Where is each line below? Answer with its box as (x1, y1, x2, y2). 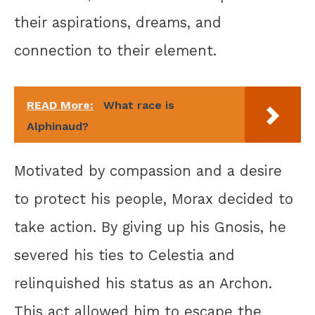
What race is (103, 98, 174, 112)
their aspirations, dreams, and (14, 14, 221, 32)
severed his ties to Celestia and (14, 247, 235, 264)
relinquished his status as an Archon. (14, 275, 272, 292)
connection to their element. (14, 42, 217, 60)
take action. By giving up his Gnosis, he (14, 219, 286, 236)
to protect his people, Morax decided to (14, 191, 293, 208)
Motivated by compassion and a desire (14, 162, 282, 180)
